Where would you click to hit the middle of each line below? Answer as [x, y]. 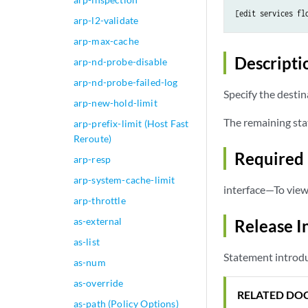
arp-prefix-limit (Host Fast [131, 123]
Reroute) [92, 139]
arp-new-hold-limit [115, 103]
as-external [98, 221]
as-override [98, 283]
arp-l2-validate [106, 20]
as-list [86, 242]
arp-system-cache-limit [124, 180]
